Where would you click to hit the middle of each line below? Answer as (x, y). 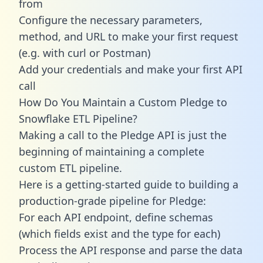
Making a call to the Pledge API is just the (123, 135)
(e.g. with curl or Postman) (85, 53)
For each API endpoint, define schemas (116, 217)
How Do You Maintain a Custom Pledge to (123, 102)
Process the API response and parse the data (131, 250)
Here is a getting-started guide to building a (129, 184)
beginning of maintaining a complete (112, 151)
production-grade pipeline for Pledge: (112, 200)
